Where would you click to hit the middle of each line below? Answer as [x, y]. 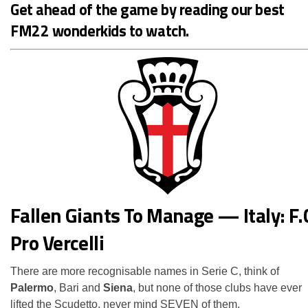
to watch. [159, 31]
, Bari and [78, 287]
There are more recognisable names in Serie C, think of [145, 271]
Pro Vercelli [57, 242]
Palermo [32, 287]
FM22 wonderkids [70, 31]
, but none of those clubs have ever [217, 287]
